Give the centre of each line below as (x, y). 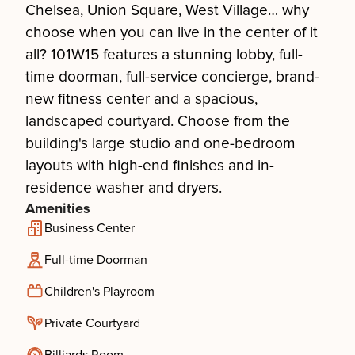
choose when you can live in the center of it (172, 32)
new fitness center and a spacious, (141, 99)
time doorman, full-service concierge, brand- (172, 77)
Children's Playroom (99, 292)
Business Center (90, 228)
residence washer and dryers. (124, 188)
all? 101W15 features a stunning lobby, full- (164, 55)
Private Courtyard (92, 323)
